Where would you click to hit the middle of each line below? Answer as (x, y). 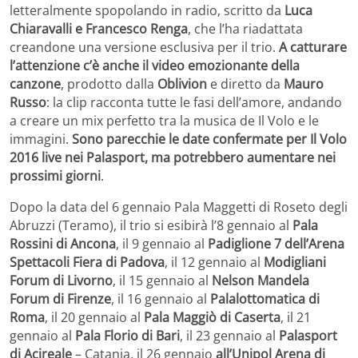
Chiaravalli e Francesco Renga (99, 28)
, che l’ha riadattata (245, 28)
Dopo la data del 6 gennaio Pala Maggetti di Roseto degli (179, 207)
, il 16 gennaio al (161, 298)
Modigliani (295, 262)
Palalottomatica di (265, 298)
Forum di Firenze (60, 298)
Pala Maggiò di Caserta (212, 317)
